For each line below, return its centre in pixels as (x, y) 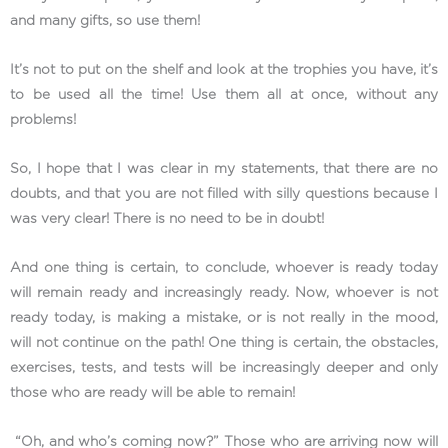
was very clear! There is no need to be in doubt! (169, 218)
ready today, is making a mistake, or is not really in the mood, (224, 317)
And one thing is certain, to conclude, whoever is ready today (224, 267)
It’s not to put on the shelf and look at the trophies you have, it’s (224, 70)
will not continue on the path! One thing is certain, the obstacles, (224, 342)
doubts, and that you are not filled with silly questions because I (224, 193)
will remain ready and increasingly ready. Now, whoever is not (224, 292)
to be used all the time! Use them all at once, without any (224, 95)
